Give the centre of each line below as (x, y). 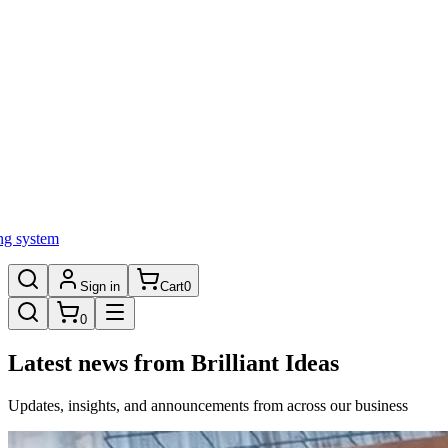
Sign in (100, 287)
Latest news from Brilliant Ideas (173, 363)
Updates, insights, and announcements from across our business (208, 405)
